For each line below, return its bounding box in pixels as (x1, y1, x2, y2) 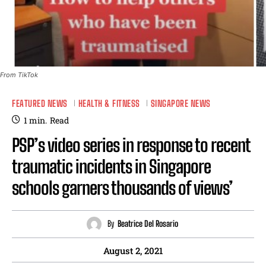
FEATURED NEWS (12, 97, 68, 109)
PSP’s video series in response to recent (12, 134, 250, 156)
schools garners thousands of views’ (12, 176, 233, 198)
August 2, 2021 (103, 244, 163, 256)
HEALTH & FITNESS (78, 97, 140, 109)
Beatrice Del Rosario (117, 218, 178, 229)
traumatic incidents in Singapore (12, 155, 211, 177)
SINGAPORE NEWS (150, 97, 211, 109)
